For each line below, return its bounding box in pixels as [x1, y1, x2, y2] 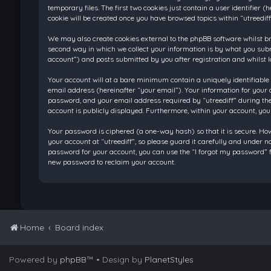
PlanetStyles [145, 254, 194, 265]
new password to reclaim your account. [47, 157, 175, 166]
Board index [55, 222, 103, 233]
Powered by [9, 254, 60, 265]
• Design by [96, 254, 145, 265]
